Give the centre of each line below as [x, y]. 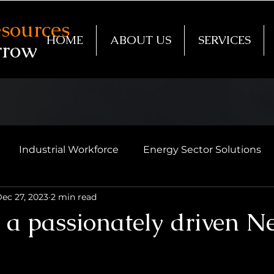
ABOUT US [140, 40]
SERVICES [224, 40]
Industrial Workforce [69, 150]
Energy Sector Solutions [202, 150]
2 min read [74, 197]
